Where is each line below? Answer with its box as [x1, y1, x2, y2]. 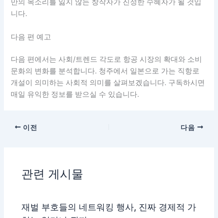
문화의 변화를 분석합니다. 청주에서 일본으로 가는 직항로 [11, 66, 200, 75]
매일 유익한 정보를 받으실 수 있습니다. [11, 90, 140, 99]
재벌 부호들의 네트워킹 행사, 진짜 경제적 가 [21, 201, 197, 213]
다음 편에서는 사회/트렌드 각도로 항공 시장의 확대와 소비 [11, 54, 202, 64]
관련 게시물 [21, 166, 84, 181]
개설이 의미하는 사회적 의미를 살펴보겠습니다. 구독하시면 [11, 78, 205, 87]
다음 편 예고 [11, 32, 52, 41]
